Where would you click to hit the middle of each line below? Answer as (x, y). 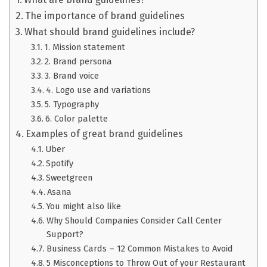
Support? (65, 235)
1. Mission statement (84, 47)
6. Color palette (76, 119)
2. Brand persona (78, 62)
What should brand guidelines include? (110, 32)
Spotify (59, 164)
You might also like (83, 207)
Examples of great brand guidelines (105, 134)
